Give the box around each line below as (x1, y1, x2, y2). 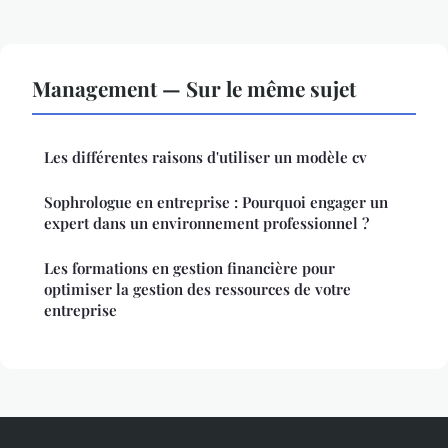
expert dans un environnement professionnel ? (44, 213, 369, 234)
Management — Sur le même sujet (32, 74, 356, 103)
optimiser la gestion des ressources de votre (44, 279, 351, 300)
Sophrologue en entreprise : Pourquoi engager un (44, 192, 388, 213)
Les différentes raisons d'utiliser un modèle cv (44, 147, 367, 168)
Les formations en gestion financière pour (44, 258, 335, 279)
